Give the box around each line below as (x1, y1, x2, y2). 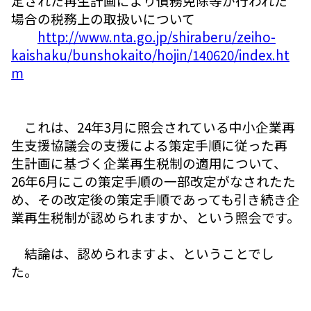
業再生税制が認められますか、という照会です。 (11, 207, 300, 226)
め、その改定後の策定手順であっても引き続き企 (11, 189, 300, 208)
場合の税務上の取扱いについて (11, 8, 195, 28)
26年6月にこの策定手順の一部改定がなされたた (11, 171, 296, 190)
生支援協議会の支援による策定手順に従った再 (11, 135, 287, 154)
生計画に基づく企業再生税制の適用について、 (11, 153, 287, 172)
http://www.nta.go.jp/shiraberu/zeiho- (37, 26, 276, 46)
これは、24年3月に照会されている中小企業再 (11, 117, 295, 136)
